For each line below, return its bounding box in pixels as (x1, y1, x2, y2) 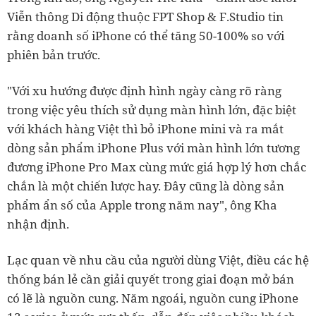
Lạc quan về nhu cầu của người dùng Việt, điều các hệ (7, 252, 309, 269)
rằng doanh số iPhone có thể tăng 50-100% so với (7, 28, 284, 44)
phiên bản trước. (7, 47, 100, 63)
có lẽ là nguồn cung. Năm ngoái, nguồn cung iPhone (7, 290, 298, 307)
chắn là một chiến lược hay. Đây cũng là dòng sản (7, 178, 284, 195)
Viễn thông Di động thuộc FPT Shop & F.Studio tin (7, 8, 284, 25)
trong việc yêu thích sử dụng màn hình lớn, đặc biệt (7, 102, 296, 119)
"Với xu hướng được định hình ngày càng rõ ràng (7, 83, 281, 99)
